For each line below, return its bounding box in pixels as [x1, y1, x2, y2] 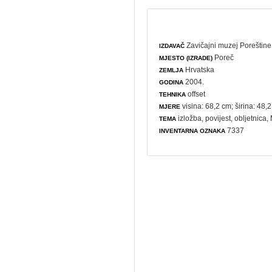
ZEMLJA [159, 66, 184, 73]
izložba [178, 114, 202, 123]
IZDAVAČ [159, 42, 185, 49]
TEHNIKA [159, 90, 186, 98]
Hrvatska [183, 65, 215, 74]
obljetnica [234, 114, 267, 123]
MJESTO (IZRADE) [159, 54, 213, 61]
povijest [205, 114, 231, 123]
